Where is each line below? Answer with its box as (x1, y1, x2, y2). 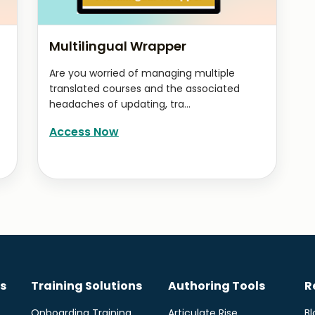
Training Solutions (30, 277, 142, 294)
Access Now (49, 124, 119, 140)
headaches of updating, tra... (49, 97, 191, 111)
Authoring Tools (167, 277, 265, 294)
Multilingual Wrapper (49, 37, 186, 55)
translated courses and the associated (49, 82, 240, 96)
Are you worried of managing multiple (49, 66, 235, 80)
